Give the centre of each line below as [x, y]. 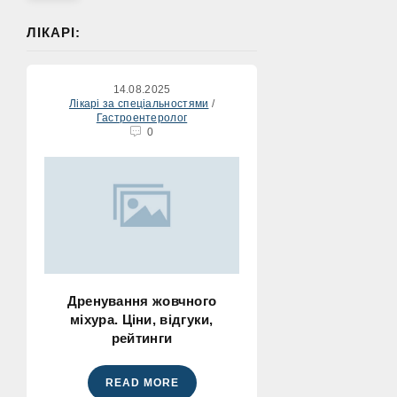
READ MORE [142, 383]
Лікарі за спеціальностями [139, 104]
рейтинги [142, 338]
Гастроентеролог [142, 118]
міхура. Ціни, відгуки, [142, 319]
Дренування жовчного [142, 301]
